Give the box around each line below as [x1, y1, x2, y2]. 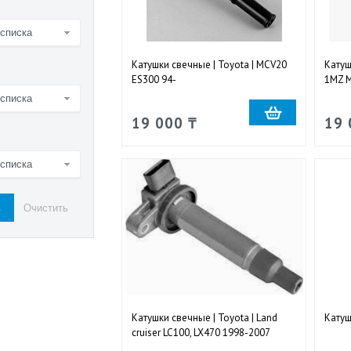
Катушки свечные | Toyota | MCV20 [131, 57, 287, 71]
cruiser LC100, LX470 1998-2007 [131, 325, 270, 339]
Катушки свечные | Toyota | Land [131, 310, 277, 324]
